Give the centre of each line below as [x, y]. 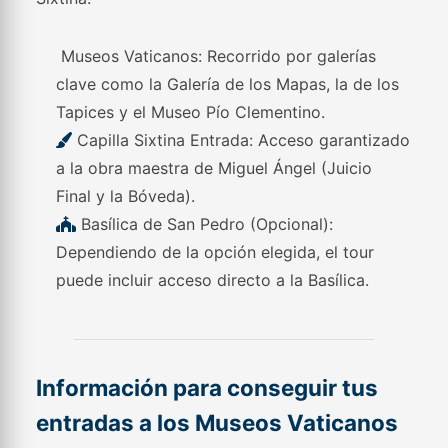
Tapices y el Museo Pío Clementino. [191, 112]
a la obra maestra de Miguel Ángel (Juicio [214, 168]
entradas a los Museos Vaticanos [217, 422]
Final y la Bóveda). [126, 196]
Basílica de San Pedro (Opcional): [205, 224]
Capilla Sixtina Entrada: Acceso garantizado [241, 140]
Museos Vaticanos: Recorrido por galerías [216, 56]
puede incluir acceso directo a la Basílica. [213, 280]
